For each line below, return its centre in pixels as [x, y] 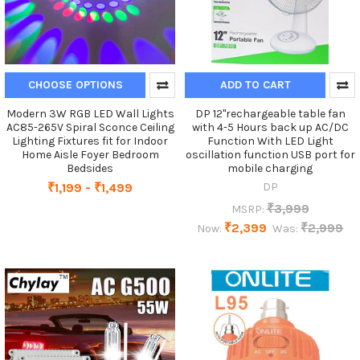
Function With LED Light [270, 141]
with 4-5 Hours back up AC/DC [270, 127]
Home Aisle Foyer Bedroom [90, 154]
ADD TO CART [255, 84]
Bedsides [90, 168]
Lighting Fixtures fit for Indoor [90, 141]
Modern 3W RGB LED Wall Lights [90, 113]
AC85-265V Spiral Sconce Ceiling [90, 127]
